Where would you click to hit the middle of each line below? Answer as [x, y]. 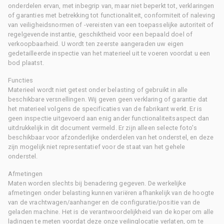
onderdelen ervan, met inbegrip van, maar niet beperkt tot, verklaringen [111, 5]
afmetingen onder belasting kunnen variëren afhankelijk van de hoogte [111, 192]
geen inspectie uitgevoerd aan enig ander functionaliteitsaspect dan [109, 118]
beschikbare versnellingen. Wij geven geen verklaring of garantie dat [108, 99]
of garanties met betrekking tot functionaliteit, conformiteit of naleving [111, 15]
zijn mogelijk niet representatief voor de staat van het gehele [97, 146]
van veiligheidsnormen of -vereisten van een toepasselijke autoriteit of [111, 24]
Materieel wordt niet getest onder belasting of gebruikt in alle [98, 89]
